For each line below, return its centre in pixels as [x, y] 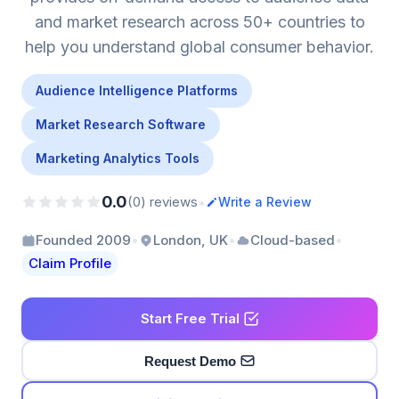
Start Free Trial [190, 318]
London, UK [191, 240]
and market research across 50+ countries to [199, 22]
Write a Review [265, 202]
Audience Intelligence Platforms [137, 90]
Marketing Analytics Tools [118, 158]
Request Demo [190, 361]
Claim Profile [70, 263]
